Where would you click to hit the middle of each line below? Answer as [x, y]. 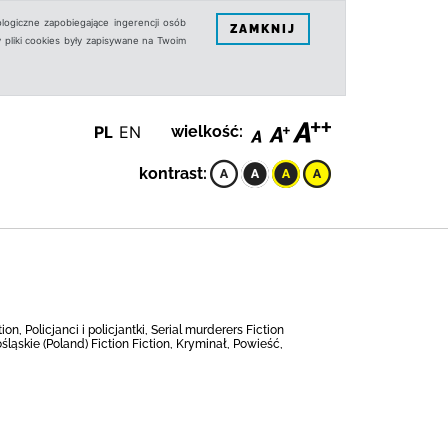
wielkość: [207, 131]
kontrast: [173, 173]
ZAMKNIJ [263, 28]
